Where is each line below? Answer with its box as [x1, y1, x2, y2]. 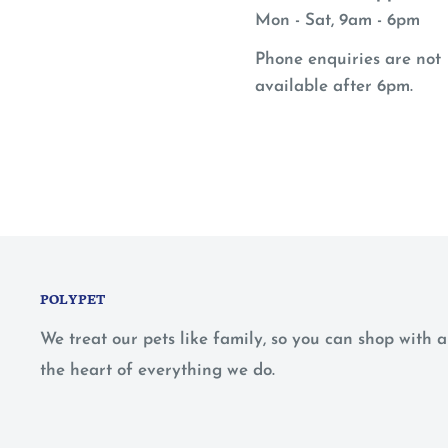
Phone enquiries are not [254, 51, 441, 69]
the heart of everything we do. [40, 361, 275, 379]
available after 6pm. [254, 78, 413, 96]
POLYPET [40, 289, 105, 309]
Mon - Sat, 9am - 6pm [254, 12, 420, 30]
